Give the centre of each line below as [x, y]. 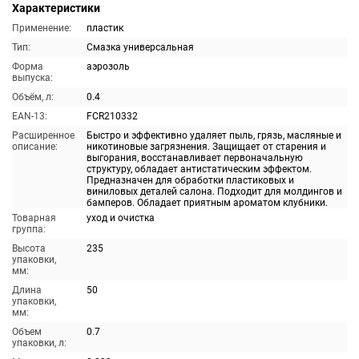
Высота [29, 248]
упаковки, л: [39, 343]
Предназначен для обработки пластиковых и [190, 180]
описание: [35, 147]
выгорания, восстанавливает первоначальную [195, 158]
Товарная [34, 218]
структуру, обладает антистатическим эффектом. [199, 169]
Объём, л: [33, 97]
